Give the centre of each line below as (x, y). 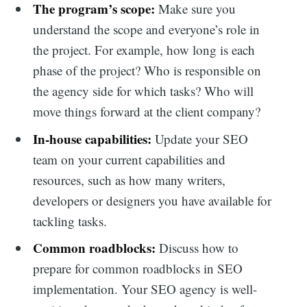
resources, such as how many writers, (130, 180)
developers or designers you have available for (152, 200)
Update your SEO (202, 138)
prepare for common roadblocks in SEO (138, 269)
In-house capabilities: (94, 138)
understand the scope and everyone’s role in (147, 29)
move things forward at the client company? (149, 112)
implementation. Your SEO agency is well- (145, 289)
